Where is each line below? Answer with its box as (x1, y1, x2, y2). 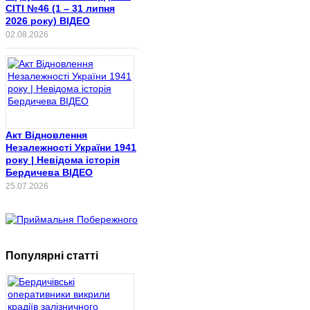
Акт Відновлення (6, 129, 87, 140)
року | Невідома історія (6, 154, 120, 165)
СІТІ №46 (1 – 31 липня (6, 2, 115, 14)
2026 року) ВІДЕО (6, 15, 90, 26)
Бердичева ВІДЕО (6, 166, 93, 178)
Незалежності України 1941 (6, 141, 136, 153)
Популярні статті (6, 249, 98, 262)
